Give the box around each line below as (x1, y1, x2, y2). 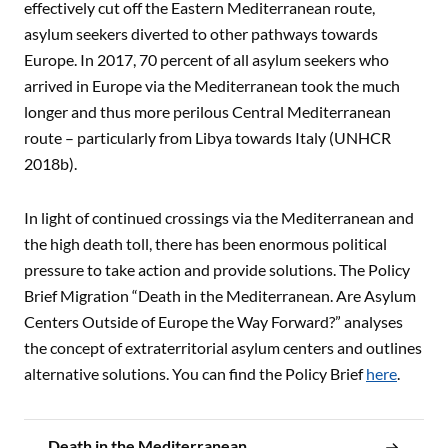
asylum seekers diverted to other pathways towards (24, 24, 378, 44)
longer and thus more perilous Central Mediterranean (24, 102, 391, 122)
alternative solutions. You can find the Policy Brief (24, 364, 366, 384)
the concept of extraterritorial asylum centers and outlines (24, 338, 422, 358)
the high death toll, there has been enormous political (24, 234, 387, 254)
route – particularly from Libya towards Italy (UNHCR (24, 128, 391, 148)
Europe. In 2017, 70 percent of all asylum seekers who (24, 50, 389, 70)
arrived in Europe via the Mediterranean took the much (24, 76, 400, 96)
